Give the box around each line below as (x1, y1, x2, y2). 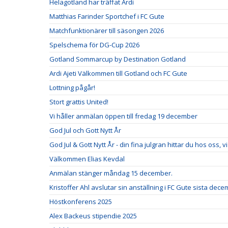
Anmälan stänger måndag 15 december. (49, 168, 173, 178)
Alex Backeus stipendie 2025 (49, 211, 137, 221)
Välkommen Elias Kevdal (49, 154, 125, 164)
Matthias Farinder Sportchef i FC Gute (49, 12, 164, 21)
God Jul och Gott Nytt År (49, 126, 121, 135)
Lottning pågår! (49, 83, 95, 93)
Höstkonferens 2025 (49, 197, 112, 207)
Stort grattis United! (49, 97, 108, 107)
